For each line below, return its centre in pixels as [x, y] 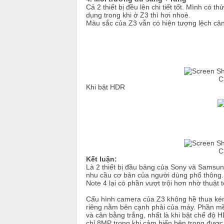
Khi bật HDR [105, 87]
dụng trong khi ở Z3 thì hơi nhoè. [138, 15]
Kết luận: [101, 159]
